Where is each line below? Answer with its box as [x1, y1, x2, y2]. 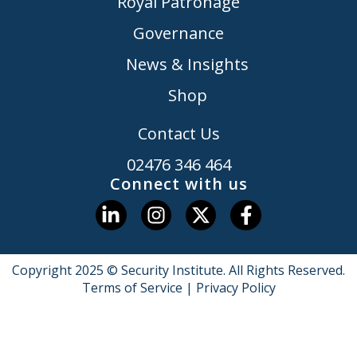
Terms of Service [81, 278, 182, 296]
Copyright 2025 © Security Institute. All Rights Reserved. [12, 261, 345, 279]
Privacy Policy [195, 278, 276, 296]
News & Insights [126, 53, 249, 75]
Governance [133, 22, 224, 44]
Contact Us [137, 122, 220, 144]
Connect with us [109, 172, 248, 194]
